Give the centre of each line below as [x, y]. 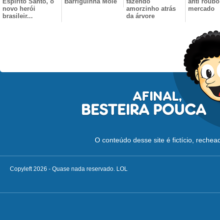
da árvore [140, 16]
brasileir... [18, 16]
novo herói [19, 9]
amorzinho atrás [151, 9]
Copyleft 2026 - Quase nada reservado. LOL [69, 169]
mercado [201, 9]
